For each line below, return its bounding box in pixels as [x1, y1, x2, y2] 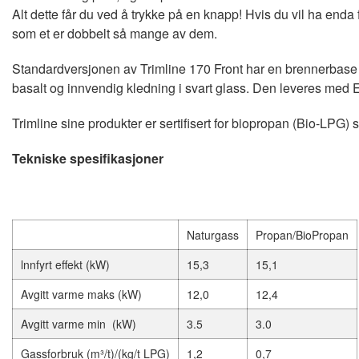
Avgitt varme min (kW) [21, 316, 136, 333]
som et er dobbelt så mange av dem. [12, 24, 217, 43]
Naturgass [187, 227, 239, 244]
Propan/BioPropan [256, 227, 349, 244]
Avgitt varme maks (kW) [21, 286, 142, 303]
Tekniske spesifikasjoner [12, 149, 163, 168]
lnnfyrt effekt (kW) [21, 256, 110, 273]
